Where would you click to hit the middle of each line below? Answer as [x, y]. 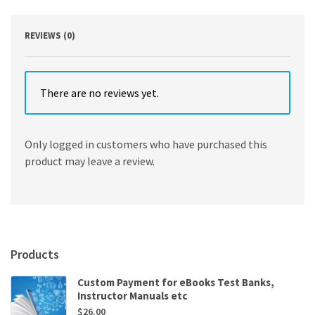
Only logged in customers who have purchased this [146, 144]
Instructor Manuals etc [132, 295]
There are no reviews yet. [99, 92]
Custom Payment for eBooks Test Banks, [176, 282]
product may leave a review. [90, 161]
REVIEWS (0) [50, 35]
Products [35, 254]
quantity [49, 21]
